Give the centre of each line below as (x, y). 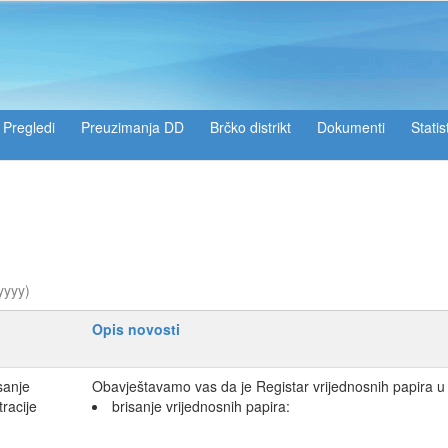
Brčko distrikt (250, 127)
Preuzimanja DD (132, 127)
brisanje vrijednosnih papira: (201, 406)
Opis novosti (136, 329)
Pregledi (29, 127)
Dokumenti (351, 127)
